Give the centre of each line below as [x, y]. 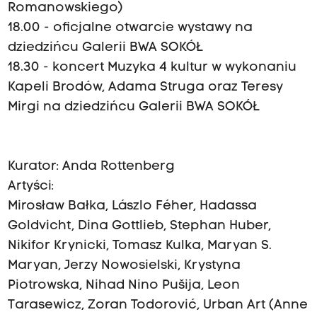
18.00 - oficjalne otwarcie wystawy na [130, 28]
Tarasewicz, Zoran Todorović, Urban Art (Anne [157, 306]
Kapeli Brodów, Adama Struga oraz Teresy [145, 88]
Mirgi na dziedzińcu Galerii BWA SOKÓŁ [133, 108]
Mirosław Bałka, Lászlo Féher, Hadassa [132, 207]
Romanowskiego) [65, 8]
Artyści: [30, 187]
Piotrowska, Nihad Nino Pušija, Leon [123, 286]
